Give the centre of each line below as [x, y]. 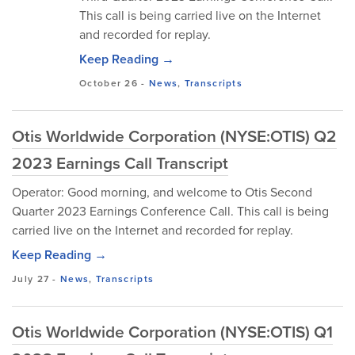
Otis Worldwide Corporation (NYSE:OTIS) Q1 [172, 332]
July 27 [31, 279]
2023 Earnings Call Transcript [120, 163]
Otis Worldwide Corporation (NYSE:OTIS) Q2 [174, 136]
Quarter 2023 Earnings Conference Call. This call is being [170, 211]
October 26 [109, 83]
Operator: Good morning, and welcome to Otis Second [162, 192]
